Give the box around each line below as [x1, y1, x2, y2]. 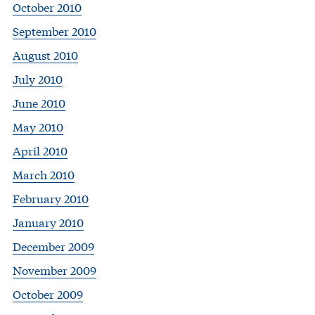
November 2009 [13, 261, 96, 278]
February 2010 [13, 189, 89, 206]
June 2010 [13, 94, 65, 110]
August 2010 [13, 46, 78, 63]
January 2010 [13, 213, 84, 230]
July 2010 [13, 70, 63, 86]
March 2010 [13, 165, 75, 182]
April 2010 [13, 141, 67, 158]
